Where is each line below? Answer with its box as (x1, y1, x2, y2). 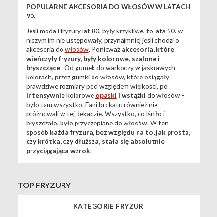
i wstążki (116, 91, 146, 99)
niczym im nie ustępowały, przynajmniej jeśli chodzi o (26, 35, 179, 44)
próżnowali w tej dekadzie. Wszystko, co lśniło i (26, 109, 165, 118)
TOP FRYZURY (17, 180, 71, 189)
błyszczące (26, 63, 62, 72)
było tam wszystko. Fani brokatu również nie (26, 100, 157, 108)
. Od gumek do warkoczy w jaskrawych (61, 63, 175, 72)
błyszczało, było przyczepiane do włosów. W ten (26, 118, 169, 127)
